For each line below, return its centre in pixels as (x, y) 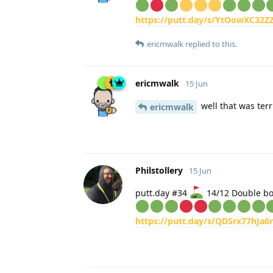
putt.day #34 (162, 193)
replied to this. (210, 44)
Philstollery (159, 170)
